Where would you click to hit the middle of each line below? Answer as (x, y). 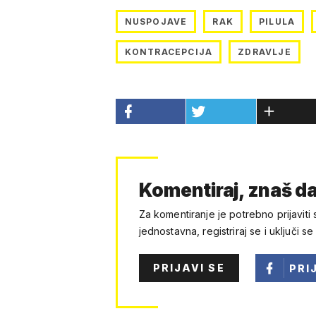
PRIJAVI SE (189, 268)
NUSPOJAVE (156, 22)
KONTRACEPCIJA (169, 52)
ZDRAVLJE (265, 52)
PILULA (277, 22)
